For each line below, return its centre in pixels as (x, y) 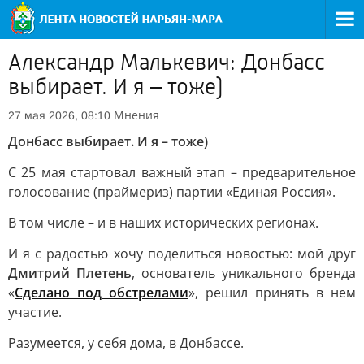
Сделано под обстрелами (102, 292)
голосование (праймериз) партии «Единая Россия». (172, 192)
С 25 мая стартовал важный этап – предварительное (182, 172)
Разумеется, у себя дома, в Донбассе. (126, 343)
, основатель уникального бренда (244, 273)
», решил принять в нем (272, 292)
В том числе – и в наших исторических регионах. (163, 223)
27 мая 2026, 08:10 (59, 115)
